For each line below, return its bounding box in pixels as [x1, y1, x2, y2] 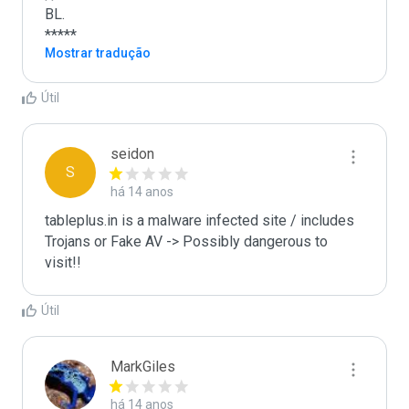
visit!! [45, 254, 81, 271]
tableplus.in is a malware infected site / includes [45, 212, 354, 229]
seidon [110, 145, 154, 163]
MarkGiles [110, 358, 175, 375]
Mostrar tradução [45, 46, 151, 60]
